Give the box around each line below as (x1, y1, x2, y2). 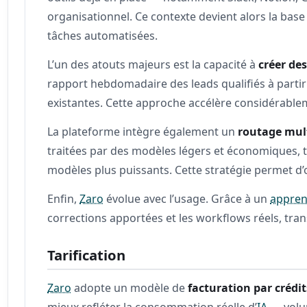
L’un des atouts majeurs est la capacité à (47, 56, 259, 72)
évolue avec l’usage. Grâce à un (103, 191, 271, 206)
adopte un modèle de (71, 280, 188, 295)
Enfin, (47, 191, 80, 206)
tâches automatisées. (47, 27, 158, 43)
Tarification (47, 245, 126, 265)
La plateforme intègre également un (47, 123, 238, 139)
